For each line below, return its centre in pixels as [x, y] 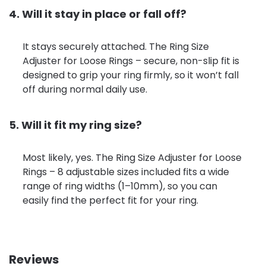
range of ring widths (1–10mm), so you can [120, 186]
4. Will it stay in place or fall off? [98, 14]
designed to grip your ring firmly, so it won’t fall [130, 75]
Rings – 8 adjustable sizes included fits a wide [126, 172]
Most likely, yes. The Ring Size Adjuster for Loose [132, 157]
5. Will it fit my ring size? [75, 125]
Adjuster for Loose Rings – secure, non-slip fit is [131, 61]
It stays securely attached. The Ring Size [115, 46]
